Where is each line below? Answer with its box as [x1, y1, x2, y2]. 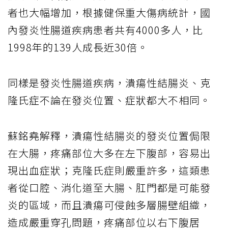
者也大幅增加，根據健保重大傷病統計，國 [8, 5, 211, 20]
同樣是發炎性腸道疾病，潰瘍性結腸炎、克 [8, 75, 211, 90]
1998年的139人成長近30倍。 [8, 39, 148, 54]
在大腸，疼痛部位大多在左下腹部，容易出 [8, 145, 211, 160]
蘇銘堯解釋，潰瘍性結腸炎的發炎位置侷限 [8, 128, 211, 143]
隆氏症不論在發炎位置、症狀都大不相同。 [8, 92, 211, 107]
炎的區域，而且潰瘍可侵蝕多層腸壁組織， [8, 197, 211, 212]
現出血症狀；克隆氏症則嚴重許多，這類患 [8, 162, 211, 178]
